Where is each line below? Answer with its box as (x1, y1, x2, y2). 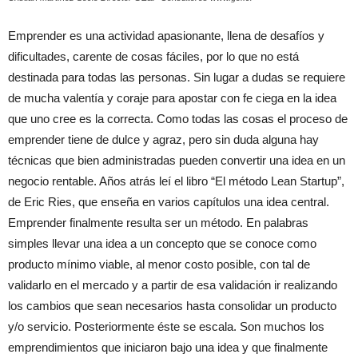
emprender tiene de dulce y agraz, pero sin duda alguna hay (8, 133, 319, 147)
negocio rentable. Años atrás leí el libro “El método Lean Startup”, (8, 174, 344, 189)
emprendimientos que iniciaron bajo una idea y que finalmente (8, 340, 328, 355)
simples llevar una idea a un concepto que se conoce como (8, 237, 316, 251)
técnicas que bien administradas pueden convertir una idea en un (8, 153, 345, 168)
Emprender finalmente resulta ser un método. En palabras (8, 216, 308, 230)
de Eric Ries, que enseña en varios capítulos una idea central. (8, 195, 329, 209)
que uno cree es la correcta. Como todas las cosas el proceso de (8, 112, 348, 126)
